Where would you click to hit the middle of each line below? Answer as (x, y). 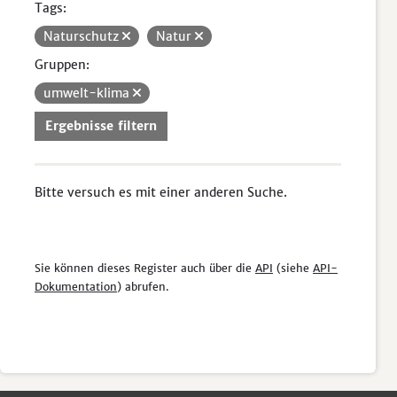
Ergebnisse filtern (101, 126)
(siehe (293, 268)
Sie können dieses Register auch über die (145, 268)
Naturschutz (83, 36)
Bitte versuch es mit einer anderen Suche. (161, 192)
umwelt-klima (88, 93)
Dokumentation (76, 287)
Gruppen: (62, 65)
